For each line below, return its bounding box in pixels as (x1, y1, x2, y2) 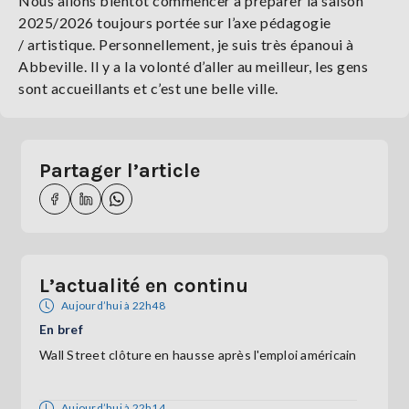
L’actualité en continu (39, 273, 248, 298)
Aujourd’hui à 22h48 (61, 298, 165, 312)
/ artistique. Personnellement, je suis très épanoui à (18, 35, 354, 53)
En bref (39, 320, 83, 337)
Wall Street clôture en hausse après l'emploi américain (39, 346, 357, 362)
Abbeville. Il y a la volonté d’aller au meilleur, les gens (18, 57, 368, 75)
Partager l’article (39, 158, 200, 183)
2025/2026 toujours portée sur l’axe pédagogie (18, 13, 331, 31)
